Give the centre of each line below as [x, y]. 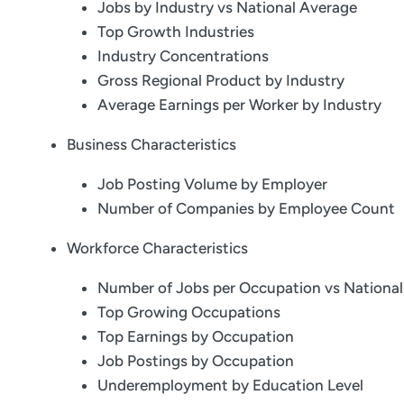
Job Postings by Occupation [196, 361]
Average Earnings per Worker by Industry [239, 105]
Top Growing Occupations [189, 312]
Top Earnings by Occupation [196, 337]
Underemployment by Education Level [230, 386]
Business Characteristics [151, 145]
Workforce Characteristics [157, 248]
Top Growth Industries [176, 32]
